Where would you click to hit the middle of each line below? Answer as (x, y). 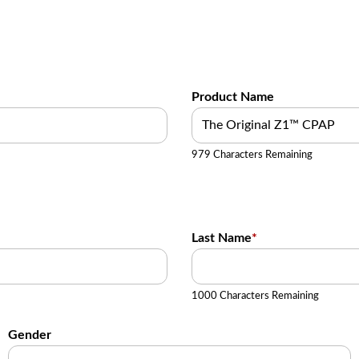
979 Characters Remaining (252, 154)
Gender (30, 335)
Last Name (222, 238)
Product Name (233, 97)
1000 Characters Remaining (255, 296)
